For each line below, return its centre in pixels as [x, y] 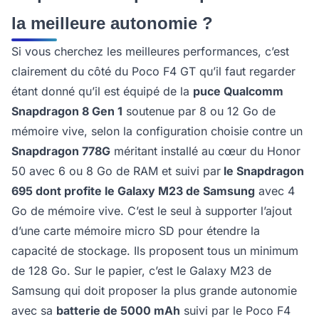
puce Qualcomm [238, 91]
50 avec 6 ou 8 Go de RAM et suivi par [116, 171]
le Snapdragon [262, 171]
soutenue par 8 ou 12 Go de [199, 111]
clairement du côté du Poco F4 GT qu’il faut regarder [153, 72]
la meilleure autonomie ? [112, 23]
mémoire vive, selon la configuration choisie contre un [157, 131]
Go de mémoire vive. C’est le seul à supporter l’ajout [152, 211]
